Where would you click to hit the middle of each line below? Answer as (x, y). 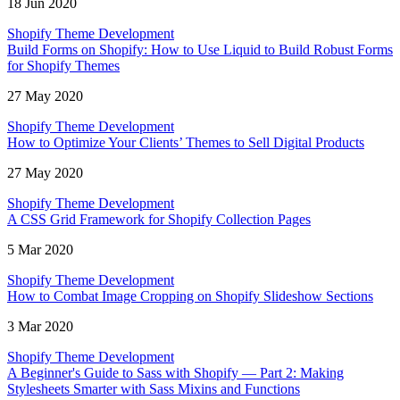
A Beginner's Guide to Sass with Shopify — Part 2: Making (175, 373)
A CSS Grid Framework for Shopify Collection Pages (159, 220)
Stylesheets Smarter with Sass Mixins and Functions (154, 389)
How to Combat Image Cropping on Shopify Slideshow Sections (190, 296)
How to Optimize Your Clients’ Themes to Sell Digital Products (186, 143)
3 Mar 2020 (40, 327)
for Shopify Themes (63, 66)
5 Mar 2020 (40, 250)
